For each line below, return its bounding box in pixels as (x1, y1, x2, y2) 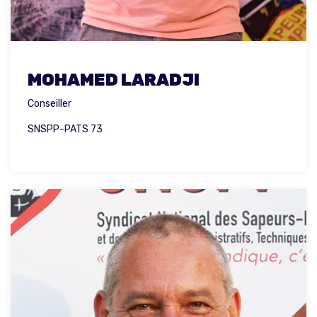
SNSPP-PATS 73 (28, 122, 103, 135)
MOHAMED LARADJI (28, 69, 200, 90)
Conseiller (28, 97, 71, 110)
